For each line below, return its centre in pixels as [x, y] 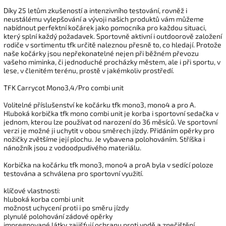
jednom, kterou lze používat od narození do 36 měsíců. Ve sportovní [110, 122]
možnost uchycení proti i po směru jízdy [66, 207]
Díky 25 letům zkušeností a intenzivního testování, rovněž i [95, 10]
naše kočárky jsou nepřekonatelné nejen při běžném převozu [101, 53]
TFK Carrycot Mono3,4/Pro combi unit [64, 87]
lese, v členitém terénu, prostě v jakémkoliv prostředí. [89, 70]
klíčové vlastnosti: [32, 190]
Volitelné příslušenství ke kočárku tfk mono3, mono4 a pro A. [100, 104]
